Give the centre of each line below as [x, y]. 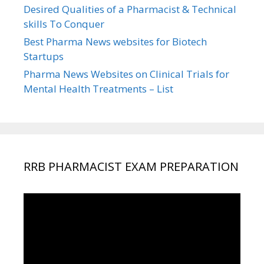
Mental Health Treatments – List [98, 88]
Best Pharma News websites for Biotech [115, 41]
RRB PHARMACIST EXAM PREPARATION [131, 166]
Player [38, 214]
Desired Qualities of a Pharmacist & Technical [130, 9]
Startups [44, 56]
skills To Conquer [64, 24]
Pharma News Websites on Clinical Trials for [126, 74]
